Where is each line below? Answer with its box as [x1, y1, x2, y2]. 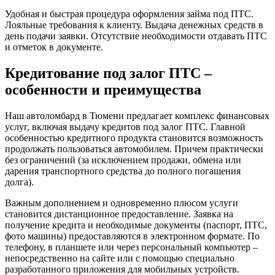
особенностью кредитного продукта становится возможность [5, 132, 263, 143]
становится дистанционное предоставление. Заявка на [5, 208, 233, 219]
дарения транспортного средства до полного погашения [5, 165, 241, 176]
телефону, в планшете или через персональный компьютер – [5, 241, 258, 252]
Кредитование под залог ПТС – [5, 65, 212, 82]
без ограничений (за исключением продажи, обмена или [5, 154, 241, 165]
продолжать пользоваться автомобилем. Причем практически [5, 143, 263, 154]
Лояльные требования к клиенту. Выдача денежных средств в [5, 20, 263, 31]
